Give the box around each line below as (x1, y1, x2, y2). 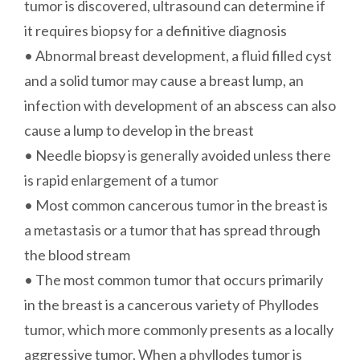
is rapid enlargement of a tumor (24, 171, 219, 190)
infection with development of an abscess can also (24, 96, 336, 115)
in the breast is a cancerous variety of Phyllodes (24, 296, 319, 314)
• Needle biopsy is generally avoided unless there (24, 146, 331, 165)
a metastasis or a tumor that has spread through (24, 221, 321, 239)
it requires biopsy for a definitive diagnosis (24, 22, 287, 40)
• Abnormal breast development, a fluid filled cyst (24, 47, 332, 65)
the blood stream (24, 246, 130, 264)
